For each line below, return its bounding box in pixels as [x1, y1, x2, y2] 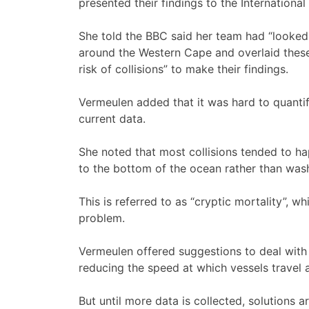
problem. [79, 211, 125, 226]
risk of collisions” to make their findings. [79, 62, 288, 77]
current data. [79, 112, 146, 126]
